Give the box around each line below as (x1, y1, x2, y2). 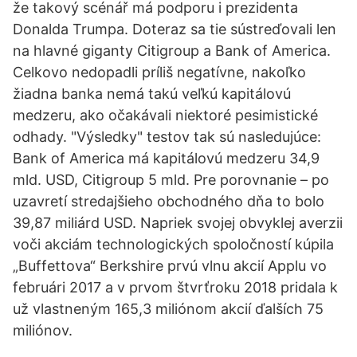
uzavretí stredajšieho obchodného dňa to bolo (13, 193, 324, 210)
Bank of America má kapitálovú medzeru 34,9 (13, 150, 320, 167)
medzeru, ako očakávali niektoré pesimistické (13, 107, 318, 124)
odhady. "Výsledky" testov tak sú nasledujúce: (13, 128, 321, 145)
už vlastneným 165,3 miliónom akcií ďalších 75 (13, 300, 324, 317)
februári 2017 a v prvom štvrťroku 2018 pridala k (13, 279, 338, 296)
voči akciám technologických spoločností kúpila (13, 236, 334, 253)
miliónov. (13, 322, 73, 339)
